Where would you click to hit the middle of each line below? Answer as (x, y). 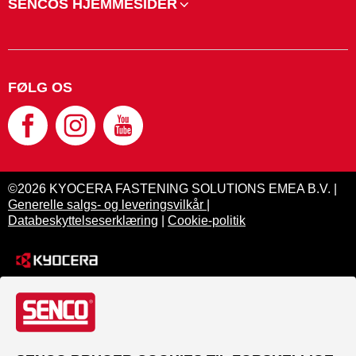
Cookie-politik (207, 221)
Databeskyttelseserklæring (83, 221)
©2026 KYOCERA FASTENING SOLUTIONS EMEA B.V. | (172, 189)
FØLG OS (40, 87)
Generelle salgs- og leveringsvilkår (107, 205)
